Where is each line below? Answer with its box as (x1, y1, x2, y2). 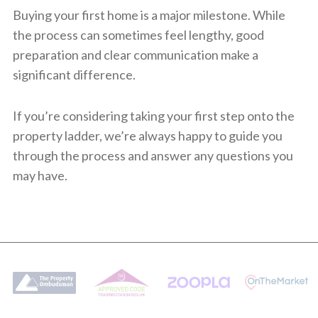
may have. (12, 167, 67, 183)
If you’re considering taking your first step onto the (12, 107, 295, 124)
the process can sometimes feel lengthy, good (12, 26, 264, 43)
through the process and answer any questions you (12, 147, 293, 163)
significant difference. (12, 66, 136, 82)
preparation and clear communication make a (12, 46, 258, 62)
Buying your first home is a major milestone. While (12, 6, 285, 23)
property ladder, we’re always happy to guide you (12, 127, 283, 143)
